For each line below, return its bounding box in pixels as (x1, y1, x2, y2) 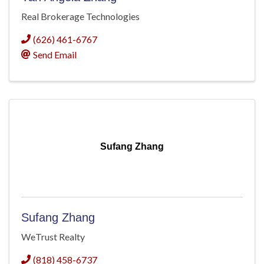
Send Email (33, 49, 77, 61)
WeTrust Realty (21, 231, 85, 243)
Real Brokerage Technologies (21, 11, 140, 22)
